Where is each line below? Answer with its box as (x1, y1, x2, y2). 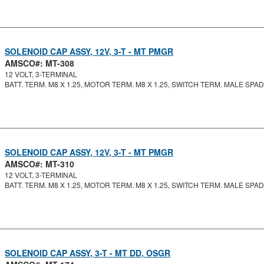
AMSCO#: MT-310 (5, 158, 75, 170)
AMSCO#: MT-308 (5, 57, 75, 69)
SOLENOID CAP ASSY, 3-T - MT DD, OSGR (5, 247, 171, 259)
